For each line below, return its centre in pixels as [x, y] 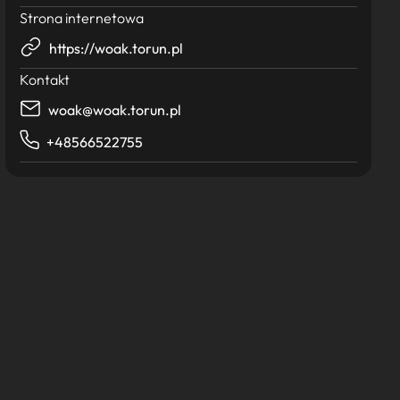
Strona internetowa [82, 18]
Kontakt [45, 79]
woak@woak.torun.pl [115, 110]
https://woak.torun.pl [116, 48]
